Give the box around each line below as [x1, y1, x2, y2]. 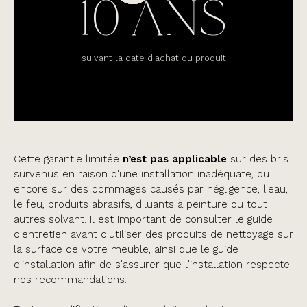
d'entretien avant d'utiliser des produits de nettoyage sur [14, 228, 293, 241]
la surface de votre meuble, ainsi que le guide [14, 243, 238, 256]
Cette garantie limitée [14, 152, 123, 165]
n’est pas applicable [123, 152, 227, 165]
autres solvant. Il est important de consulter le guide [14, 212, 273, 225]
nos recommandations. [14, 273, 127, 286]
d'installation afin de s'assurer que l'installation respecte [14, 258, 290, 271]
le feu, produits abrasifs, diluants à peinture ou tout [14, 197, 267, 210]
